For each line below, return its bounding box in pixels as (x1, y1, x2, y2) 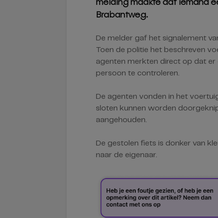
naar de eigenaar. (96, 151, 157, 159)
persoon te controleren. (96, 70, 180, 77)
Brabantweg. (96, 9, 148, 20)
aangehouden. (96, 116, 147, 124)
